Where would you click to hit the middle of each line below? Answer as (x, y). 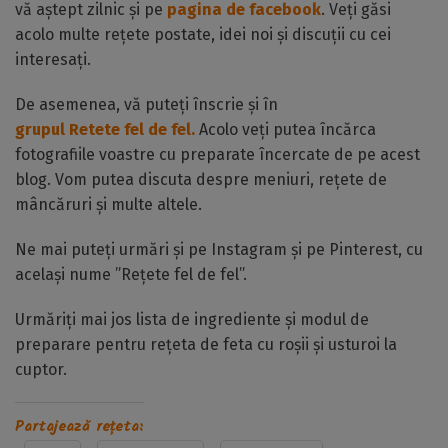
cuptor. (41, 369)
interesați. (53, 59)
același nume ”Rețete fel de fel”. (131, 274)
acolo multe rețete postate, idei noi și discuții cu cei (203, 34)
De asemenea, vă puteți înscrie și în (148, 104)
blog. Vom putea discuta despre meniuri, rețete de (201, 179)
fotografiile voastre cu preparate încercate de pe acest (217, 154)
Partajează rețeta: (79, 427)
